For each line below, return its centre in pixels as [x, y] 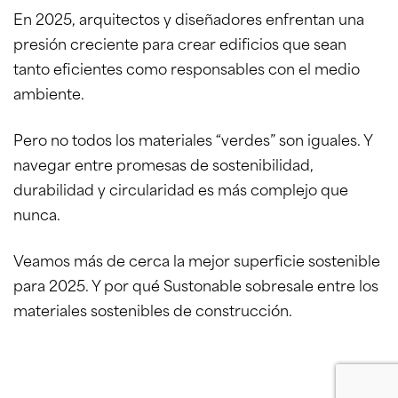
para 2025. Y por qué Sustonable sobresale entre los [196, 288]
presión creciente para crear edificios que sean [180, 46]
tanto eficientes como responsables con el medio [187, 71]
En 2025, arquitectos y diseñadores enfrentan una [189, 21]
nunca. [37, 217]
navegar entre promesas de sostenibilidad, [163, 167]
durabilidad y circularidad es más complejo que [181, 192]
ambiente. [49, 96]
